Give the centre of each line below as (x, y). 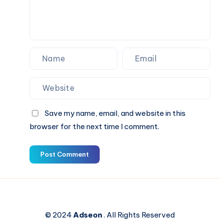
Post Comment (65, 154)
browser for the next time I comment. (94, 126)
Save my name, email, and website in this (115, 113)
